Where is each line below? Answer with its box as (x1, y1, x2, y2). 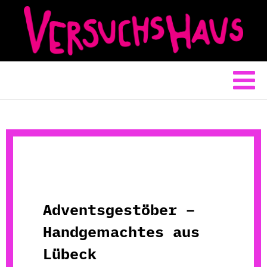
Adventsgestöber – (43, 200, 195, 220)
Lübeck (43, 244, 97, 264)
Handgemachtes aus (43, 222, 200, 242)
